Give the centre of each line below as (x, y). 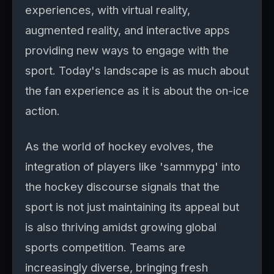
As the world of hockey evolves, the (119, 146)
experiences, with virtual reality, (108, 10)
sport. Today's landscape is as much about (137, 70)
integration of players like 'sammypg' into (133, 166)
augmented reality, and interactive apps (128, 30)
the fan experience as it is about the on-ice (137, 91)
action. (43, 111)
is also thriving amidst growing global (121, 227)
